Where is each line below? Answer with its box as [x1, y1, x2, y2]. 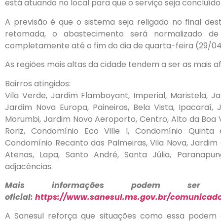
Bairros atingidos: [5, 77, 71, 89]
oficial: [5, 191, 35, 203]
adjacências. [5, 160, 53, 172]
